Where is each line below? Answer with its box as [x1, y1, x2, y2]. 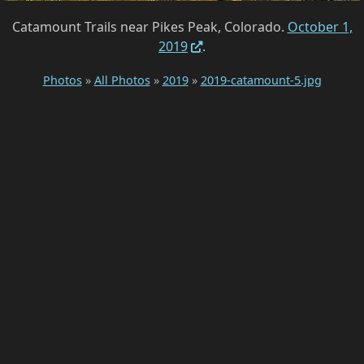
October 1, [287, 18, 353, 37]
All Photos [93, 72, 150, 89]
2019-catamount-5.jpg [200, 72, 322, 89]
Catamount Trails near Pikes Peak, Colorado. [11, 18, 288, 37]
